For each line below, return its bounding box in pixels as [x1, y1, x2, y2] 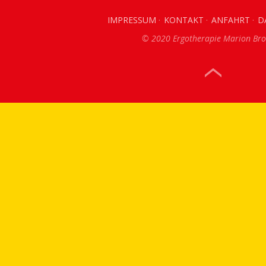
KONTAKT [164, 14, 204, 26]
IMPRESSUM [107, 14, 157, 26]
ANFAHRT [211, 14, 251, 26]
